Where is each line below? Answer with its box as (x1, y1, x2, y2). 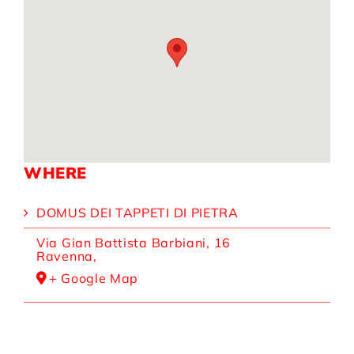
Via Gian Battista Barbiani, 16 (36, 234, 231, 250)
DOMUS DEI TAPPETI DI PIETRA (36, 204, 239, 220)
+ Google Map (48, 269, 139, 286)
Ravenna (36, 247, 93, 264)
